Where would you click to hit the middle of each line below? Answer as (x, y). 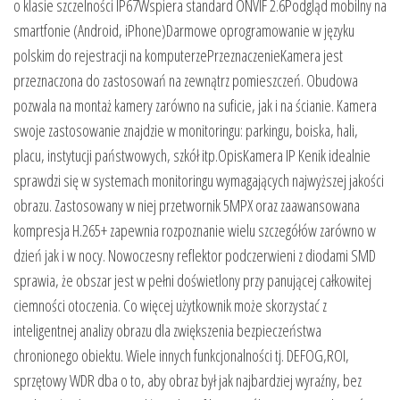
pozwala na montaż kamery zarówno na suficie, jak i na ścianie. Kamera (195, 106)
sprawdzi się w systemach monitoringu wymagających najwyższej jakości (199, 181)
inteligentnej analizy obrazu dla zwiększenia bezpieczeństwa (167, 331)
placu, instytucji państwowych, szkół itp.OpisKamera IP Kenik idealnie (192, 156)
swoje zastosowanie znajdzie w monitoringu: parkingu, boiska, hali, (186, 131)
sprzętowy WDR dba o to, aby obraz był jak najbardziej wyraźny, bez (187, 381)
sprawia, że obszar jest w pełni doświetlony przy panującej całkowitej (192, 281)
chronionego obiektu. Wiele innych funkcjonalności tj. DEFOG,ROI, (181, 356)
